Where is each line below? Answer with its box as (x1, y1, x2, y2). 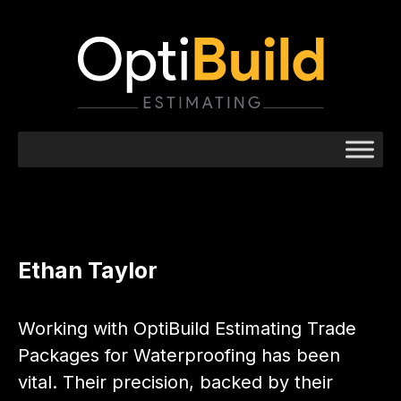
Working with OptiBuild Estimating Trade (18, 317, 356, 339)
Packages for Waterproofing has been (18, 344, 340, 366)
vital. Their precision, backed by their (18, 371, 333, 393)
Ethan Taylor (18, 256, 158, 284)
